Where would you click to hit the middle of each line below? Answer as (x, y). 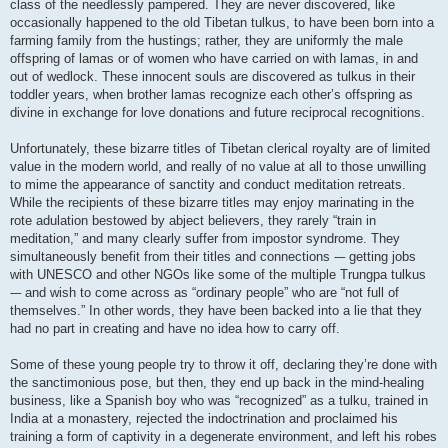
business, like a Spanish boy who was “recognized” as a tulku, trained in (219, 401)
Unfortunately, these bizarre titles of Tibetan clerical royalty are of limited (220, 149)
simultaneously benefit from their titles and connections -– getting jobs (213, 257)
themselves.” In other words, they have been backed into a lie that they (216, 311)
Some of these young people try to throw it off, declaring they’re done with (223, 365)
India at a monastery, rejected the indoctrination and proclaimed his (204, 419)
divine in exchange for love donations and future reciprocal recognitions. (217, 113)
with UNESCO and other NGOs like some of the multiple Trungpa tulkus (218, 275)
